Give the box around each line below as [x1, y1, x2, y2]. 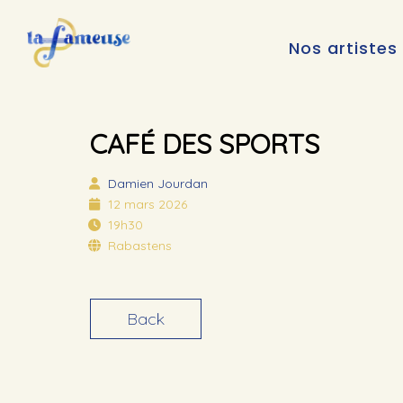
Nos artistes [288, 37, 398, 59]
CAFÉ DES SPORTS [90, 126, 319, 161]
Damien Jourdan [108, 175, 208, 192]
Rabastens [108, 237, 172, 254]
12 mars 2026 [108, 195, 187, 212]
